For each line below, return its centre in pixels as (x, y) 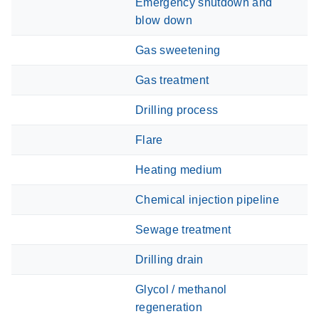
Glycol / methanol (181, 289)
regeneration (169, 307)
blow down (164, 20)
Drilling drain (169, 259)
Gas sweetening (178, 50)
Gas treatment (172, 80)
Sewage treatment (183, 229)
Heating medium (179, 169)
